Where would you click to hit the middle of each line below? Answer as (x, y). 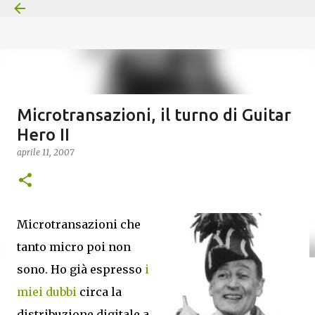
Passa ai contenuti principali (157, 18)
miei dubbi (47, 292)
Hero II (43, 135)
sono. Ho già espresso (81, 269)
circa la (99, 292)
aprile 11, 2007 (45, 152)
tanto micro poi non (74, 247)
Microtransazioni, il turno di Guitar (154, 115)
